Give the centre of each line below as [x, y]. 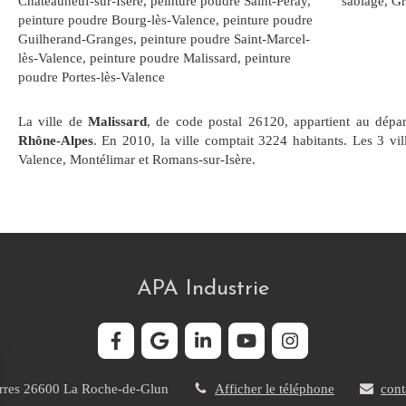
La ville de [53, 121]
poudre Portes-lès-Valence [91, 77]
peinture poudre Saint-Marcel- [225, 39]
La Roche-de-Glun [116, 389]
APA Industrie [203, 289]
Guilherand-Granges [75, 39]
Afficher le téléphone [275, 389]
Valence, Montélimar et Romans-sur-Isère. [136, 159]
